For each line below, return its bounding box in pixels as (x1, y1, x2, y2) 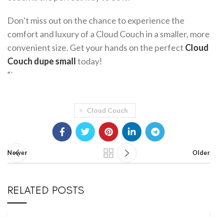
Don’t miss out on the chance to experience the (7, 15, 185, 26)
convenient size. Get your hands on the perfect (7, 42, 185, 53)
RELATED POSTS (7, 184, 84, 197)
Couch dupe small (7, 56, 76, 66)
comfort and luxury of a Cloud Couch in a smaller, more (7, 29, 210, 39)
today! (76, 56, 102, 66)
